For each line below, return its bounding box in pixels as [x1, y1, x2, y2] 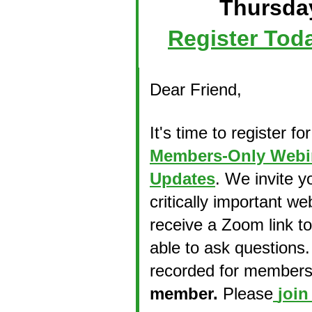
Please [218, 284, 273, 304]
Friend [190, 80, 237, 100]
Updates [150, 169, 215, 189]
